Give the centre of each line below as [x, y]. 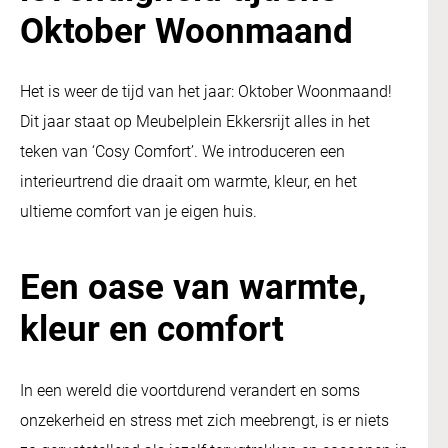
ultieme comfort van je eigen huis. [138, 212]
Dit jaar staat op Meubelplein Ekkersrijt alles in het [195, 122]
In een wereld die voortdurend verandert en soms [190, 390]
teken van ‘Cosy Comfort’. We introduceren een [182, 152]
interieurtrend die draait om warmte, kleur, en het [188, 182]
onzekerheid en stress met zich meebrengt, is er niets [204, 420]
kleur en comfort [156, 330]
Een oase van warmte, [193, 288]
